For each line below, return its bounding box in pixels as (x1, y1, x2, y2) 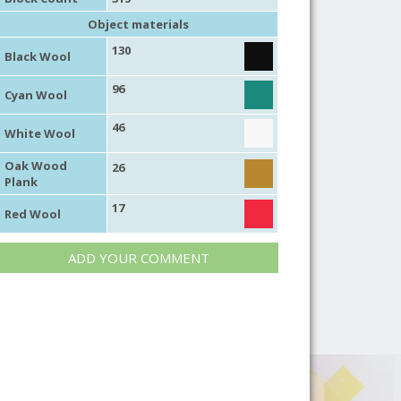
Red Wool (4, 205, 61, 222)
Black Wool (4, 47, 71, 64)
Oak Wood (4, 157, 67, 174)
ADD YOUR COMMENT (67, 248, 209, 267)
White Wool (4, 124, 75, 141)
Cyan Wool (4, 86, 67, 103)
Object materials (88, 15, 190, 32)
